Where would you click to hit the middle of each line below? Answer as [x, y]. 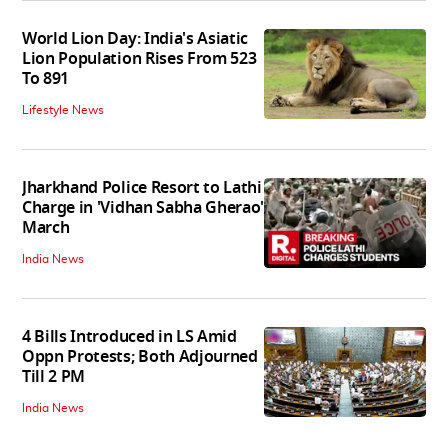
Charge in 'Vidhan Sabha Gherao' [143, 207]
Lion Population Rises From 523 [139, 58]
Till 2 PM [54, 376]
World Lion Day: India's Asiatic [135, 38]
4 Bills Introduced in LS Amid [129, 336]
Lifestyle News [63, 109]
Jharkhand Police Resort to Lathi [142, 187]
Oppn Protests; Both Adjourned [140, 356]
